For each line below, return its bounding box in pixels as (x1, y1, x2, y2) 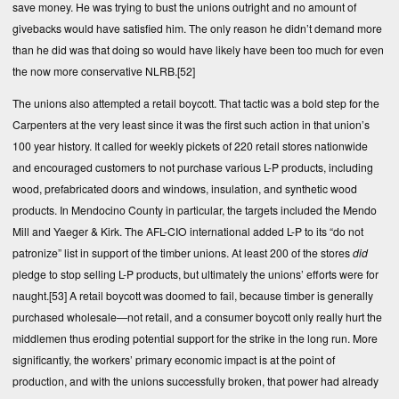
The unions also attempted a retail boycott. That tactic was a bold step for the (12, 95, 379, 111)
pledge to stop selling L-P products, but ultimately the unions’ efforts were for (12, 266, 379, 282)
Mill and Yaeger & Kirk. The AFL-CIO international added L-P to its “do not (12, 224, 363, 240)
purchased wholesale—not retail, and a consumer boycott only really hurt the (12, 309, 382, 325)
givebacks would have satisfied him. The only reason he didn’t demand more (12, 20, 382, 37)
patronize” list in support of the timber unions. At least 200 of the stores (12, 245, 353, 261)
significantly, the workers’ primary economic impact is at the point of (12, 352, 335, 368)
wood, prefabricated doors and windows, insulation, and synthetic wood (12, 181, 357, 197)
